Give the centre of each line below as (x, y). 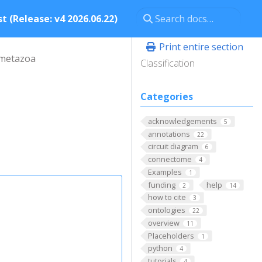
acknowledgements (182, 121)
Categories (167, 96)
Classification (168, 63)
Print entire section (200, 47)
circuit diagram (173, 146)
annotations (169, 134)
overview (163, 223)
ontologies (166, 210)
